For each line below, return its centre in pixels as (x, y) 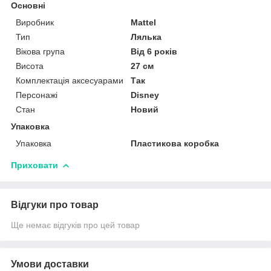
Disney (145, 95)
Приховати (34, 165)
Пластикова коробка (175, 143)
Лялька (146, 37)
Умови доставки (50, 264)
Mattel (144, 22)
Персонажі (37, 95)
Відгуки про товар (55, 204)
